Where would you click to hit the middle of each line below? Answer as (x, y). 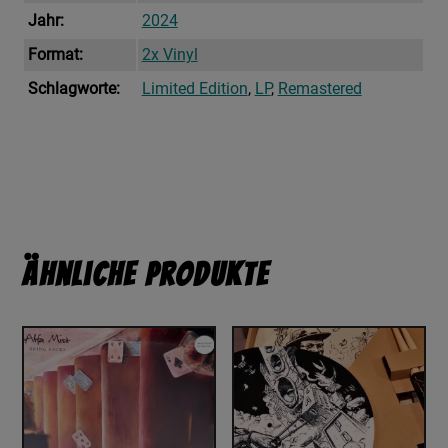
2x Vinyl (169, 55)
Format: (55, 55)
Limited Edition (194, 89)
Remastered (319, 89)
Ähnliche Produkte (146, 275)
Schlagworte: (73, 89)
